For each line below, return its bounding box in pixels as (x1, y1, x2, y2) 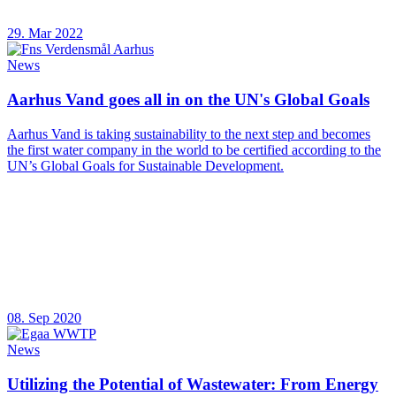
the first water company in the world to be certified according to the (7, 141, 381, 157)
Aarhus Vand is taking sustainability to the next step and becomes (7, 126, 370, 141)
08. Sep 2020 (7, 309, 81, 325)
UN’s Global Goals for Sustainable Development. (7, 157, 284, 173)
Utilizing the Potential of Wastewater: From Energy (7, 374, 378, 393)
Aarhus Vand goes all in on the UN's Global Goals (7, 90, 369, 110)
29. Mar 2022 (7, 26, 83, 42)
